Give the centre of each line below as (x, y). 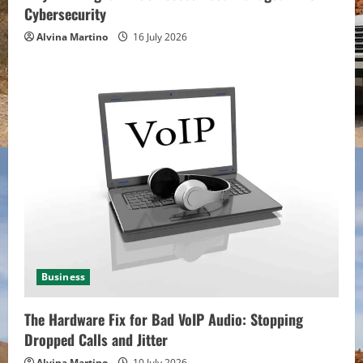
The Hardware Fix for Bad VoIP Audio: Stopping (164, 319)
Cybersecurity (65, 13)
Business (63, 276)
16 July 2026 (159, 36)
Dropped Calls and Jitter (96, 339)
